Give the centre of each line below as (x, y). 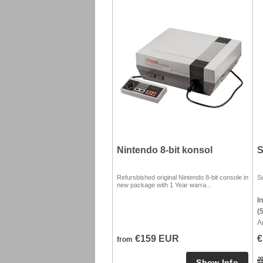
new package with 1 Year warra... (164, 185)
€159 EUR (156, 239)
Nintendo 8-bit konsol (165, 150)
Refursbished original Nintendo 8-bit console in (183, 177)
